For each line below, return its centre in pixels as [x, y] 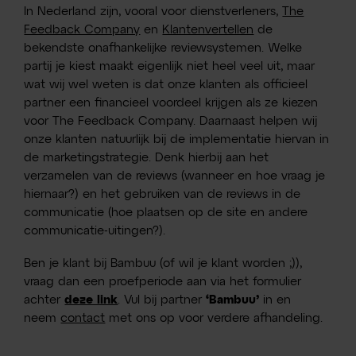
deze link [91, 300]
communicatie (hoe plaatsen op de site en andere [166, 212]
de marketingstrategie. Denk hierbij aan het [147, 157]
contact [83, 318]
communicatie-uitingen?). [95, 230]
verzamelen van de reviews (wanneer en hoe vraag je [175, 176]
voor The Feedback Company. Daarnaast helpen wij [171, 121]
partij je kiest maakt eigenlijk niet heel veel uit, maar [170, 66]
